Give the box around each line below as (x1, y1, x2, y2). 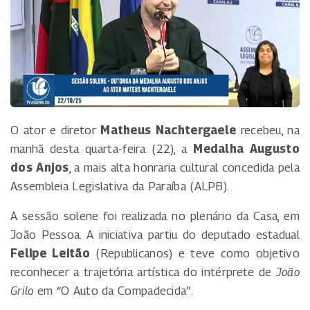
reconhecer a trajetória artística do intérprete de (10, 265, 276, 280)
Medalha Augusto (193, 142, 300, 156)
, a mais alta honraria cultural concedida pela (69, 161, 300, 175)
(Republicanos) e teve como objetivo (89, 246, 300, 261)
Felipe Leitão (10, 246, 90, 261)
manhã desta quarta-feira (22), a (10, 142, 194, 156)
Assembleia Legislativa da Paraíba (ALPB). (10, 179, 230, 194)
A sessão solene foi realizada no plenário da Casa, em (10, 209, 300, 224)
